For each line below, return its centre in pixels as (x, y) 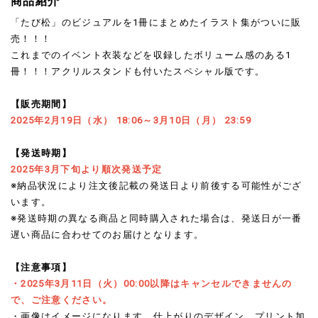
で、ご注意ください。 (62, 300)
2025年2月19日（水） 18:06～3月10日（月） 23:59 (131, 120)
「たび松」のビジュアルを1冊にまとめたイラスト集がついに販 (156, 22)
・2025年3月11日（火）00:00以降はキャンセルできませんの (152, 284)
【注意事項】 (41, 267)
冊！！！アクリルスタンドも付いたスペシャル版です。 (138, 71)
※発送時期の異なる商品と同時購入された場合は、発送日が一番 (157, 218)
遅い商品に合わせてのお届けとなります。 (108, 235)
